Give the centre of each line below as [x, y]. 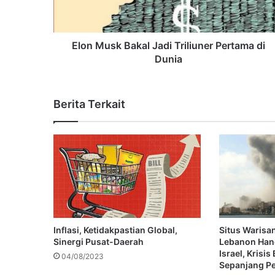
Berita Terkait [89, 104]
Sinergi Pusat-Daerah [99, 241]
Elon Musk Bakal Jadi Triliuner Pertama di [168, 46]
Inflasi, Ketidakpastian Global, [115, 230]
